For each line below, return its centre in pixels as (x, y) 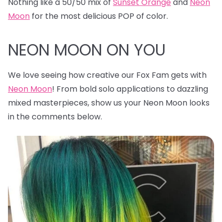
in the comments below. (55, 116)
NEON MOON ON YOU (87, 50)
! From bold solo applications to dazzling (130, 89)
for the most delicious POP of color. (100, 16)
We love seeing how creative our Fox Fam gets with (107, 75)
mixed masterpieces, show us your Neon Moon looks (109, 103)
